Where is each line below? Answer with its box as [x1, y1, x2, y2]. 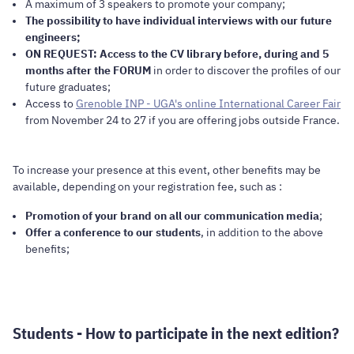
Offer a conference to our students [25, 224, 201, 239]
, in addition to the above [201, 224, 323, 239]
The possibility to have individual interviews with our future [25, 13, 332, 28]
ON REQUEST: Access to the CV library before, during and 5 [25, 46, 329, 61]
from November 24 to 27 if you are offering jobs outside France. [25, 112, 340, 127]
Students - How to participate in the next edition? [13, 322, 339, 344]
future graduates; [25, 79, 111, 94]
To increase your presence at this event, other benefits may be [13, 162, 321, 177]
